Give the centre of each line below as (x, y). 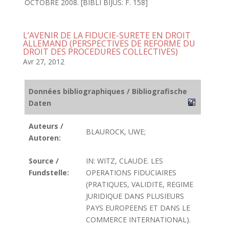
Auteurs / (46, 126)
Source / (44, 161)
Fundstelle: (49, 173)
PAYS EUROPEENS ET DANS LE (138, 208)
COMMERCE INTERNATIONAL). (138, 220)
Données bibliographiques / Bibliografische (108, 91)
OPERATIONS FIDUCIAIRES (131, 173)
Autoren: (45, 138)
